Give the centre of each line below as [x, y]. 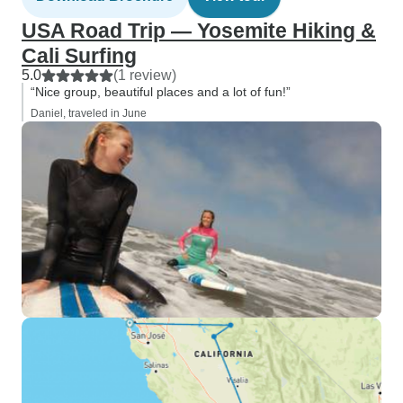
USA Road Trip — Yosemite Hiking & [199, 31]
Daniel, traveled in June [89, 113]
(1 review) [145, 75]
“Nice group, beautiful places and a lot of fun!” [161, 92]
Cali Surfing [79, 56]
